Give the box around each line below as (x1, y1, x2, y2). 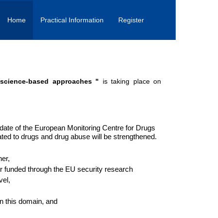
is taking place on (102, 77, 161, 85)
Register (118, 16, 144, 24)
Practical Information (40, 16, 104, 24)
